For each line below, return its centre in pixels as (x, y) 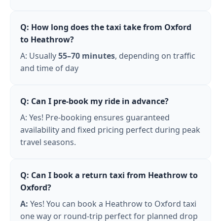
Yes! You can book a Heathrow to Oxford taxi (112, 203)
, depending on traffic (155, 55)
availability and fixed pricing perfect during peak (110, 129)
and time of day (49, 68)
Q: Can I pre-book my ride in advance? (94, 101)
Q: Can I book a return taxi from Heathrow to (109, 175)
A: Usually (39, 55)
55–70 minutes (87, 55)
